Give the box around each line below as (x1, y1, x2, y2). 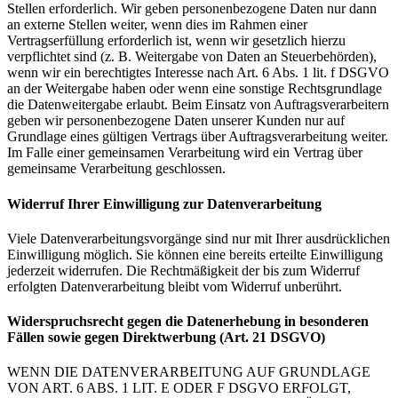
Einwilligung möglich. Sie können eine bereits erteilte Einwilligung (7, 246, 383, 262)
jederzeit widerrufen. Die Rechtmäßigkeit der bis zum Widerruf (7, 262, 360, 278)
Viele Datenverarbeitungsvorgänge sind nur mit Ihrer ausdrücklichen (7, 230, 390, 246)
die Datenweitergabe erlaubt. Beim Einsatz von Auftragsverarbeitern (7, 97, 389, 113)
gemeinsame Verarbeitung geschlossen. (7, 161, 226, 177)
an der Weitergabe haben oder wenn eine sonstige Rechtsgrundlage (7, 81, 382, 97)
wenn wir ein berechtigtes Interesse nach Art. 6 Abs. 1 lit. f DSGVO (7, 65, 389, 81)
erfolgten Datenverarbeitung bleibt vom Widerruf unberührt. (7, 278, 342, 294)
